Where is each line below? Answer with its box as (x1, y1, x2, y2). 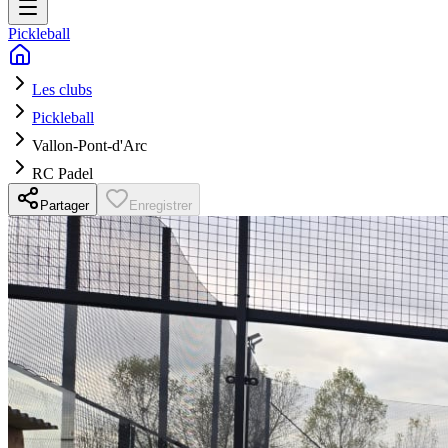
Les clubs (32, 80, 92, 98)
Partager (40, 197, 89, 213)
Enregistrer (129, 197, 192, 213)
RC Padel (32, 164, 93, 182)
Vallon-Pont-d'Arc (32, 136, 147, 154)
